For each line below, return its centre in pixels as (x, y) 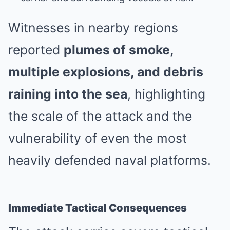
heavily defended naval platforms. (110, 160)
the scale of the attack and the (100, 116)
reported (36, 50)
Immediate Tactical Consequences (98, 208)
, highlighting (166, 94)
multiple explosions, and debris (106, 72)
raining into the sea (68, 94)
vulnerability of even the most (98, 138)
